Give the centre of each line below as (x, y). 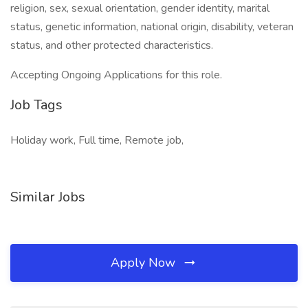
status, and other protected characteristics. (112, 45)
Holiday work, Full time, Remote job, (97, 140)
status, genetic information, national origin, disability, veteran (152, 27)
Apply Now (145, 263)
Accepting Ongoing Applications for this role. (116, 75)
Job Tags (36, 105)
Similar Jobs (48, 197)
